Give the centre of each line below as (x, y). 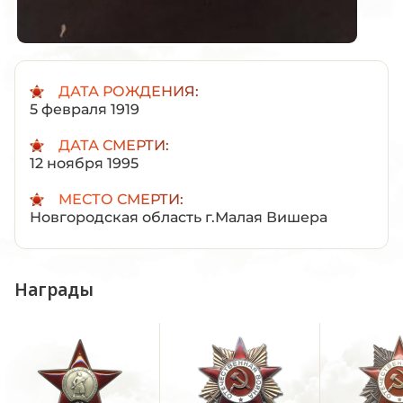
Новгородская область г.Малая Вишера (179, 217)
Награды (54, 289)
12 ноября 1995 (84, 163)
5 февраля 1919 (85, 109)
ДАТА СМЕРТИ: (114, 145)
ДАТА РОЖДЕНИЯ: (129, 91)
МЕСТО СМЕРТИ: (121, 199)
